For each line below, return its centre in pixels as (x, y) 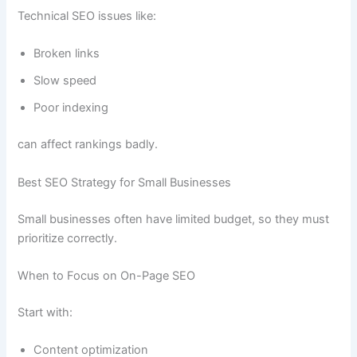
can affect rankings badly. (88, 145)
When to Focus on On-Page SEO (107, 275)
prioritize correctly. (68, 238)
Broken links (67, 54)
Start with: (45, 312)
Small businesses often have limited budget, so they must (174, 219)
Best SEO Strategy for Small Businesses (125, 182)
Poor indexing (71, 108)
